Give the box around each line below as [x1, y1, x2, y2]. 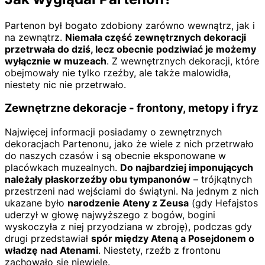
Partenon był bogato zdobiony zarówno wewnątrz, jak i [5, 19, 255, 31]
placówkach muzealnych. [5, 161, 120, 173]
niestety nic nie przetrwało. [5, 78, 126, 91]
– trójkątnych [190, 173, 252, 185]
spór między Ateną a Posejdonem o [91, 232, 254, 244]
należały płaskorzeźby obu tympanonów [5, 173, 190, 185]
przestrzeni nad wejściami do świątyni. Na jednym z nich [5, 185, 258, 197]
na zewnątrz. [5, 31, 65, 43]
